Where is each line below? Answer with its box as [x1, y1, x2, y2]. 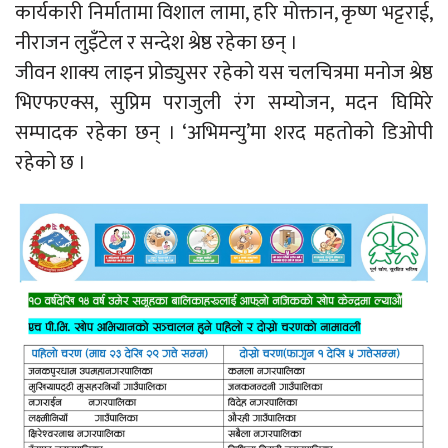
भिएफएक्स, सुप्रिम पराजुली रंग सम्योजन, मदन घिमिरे [15, 86, 433, 120]
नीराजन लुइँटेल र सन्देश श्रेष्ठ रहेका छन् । [15, 26, 298, 60]
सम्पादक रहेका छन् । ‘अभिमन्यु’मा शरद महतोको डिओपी [15, 116, 433, 150]
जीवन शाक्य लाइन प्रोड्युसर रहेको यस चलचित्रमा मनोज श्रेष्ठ [15, 56, 433, 90]
